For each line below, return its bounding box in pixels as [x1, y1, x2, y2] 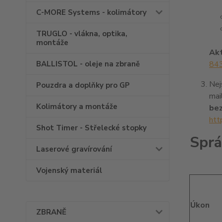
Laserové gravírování [36, 144, 112, 154]
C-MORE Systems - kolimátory [36, 7, 147, 17]
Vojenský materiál [36, 166, 102, 175]
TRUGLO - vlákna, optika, [36, 29, 127, 39]
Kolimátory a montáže [36, 102, 117, 111]
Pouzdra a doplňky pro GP [36, 80, 130, 90]
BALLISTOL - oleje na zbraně [36, 59, 140, 69]
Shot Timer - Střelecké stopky [36, 123, 147, 133]
